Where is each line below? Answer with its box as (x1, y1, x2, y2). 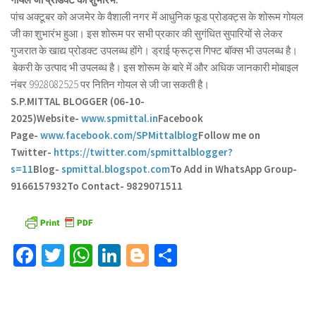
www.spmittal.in (81, 111, 158, 125)
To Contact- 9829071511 (67, 179, 183, 193)
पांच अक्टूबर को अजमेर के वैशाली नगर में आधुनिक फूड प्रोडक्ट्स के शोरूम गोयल (11, 10, 303, 23)
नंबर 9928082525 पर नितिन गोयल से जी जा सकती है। (11, 78, 212, 91)
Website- (37, 111, 81, 125)
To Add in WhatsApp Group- (170, 162, 297, 176)
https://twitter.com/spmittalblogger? (54, 145, 233, 159)
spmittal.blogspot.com (61, 162, 170, 176)
